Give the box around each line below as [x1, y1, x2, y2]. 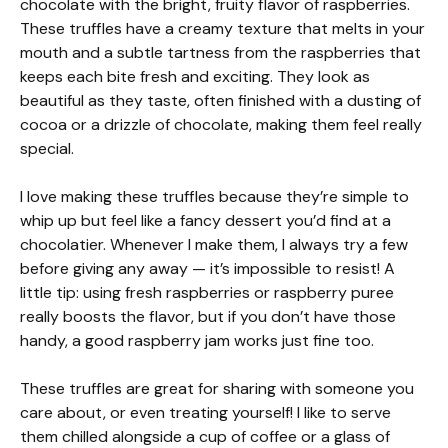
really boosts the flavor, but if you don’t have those [20, 306, 396, 328]
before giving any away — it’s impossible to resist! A [20, 258, 395, 280]
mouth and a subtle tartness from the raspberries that [20, 42, 421, 64]
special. [20, 138, 74, 160]
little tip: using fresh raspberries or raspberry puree [20, 282, 394, 304]
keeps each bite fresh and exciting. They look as [20, 66, 370, 88]
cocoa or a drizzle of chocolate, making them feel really [20, 114, 422, 136]
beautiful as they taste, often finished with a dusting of [20, 90, 421, 112]
